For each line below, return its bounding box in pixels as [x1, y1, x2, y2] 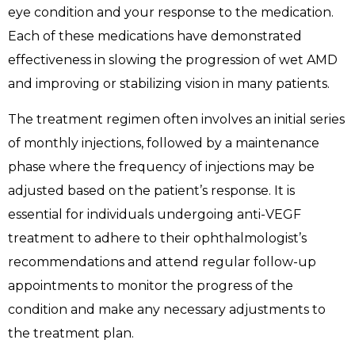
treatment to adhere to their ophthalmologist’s [8, 230, 307, 246]
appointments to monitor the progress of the [8, 277, 293, 293]
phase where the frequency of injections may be [8, 158, 315, 174]
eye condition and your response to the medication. [8, 5, 334, 21]
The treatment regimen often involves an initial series [8, 111, 345, 127]
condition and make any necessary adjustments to [8, 301, 326, 317]
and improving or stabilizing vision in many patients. [8, 76, 330, 92]
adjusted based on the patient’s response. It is [8, 182, 295, 198]
